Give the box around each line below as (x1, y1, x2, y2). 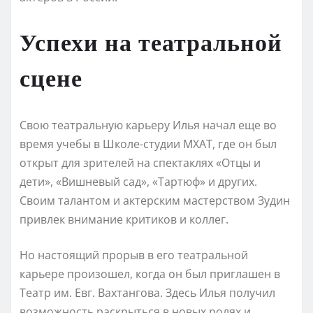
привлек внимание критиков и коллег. (20, 211, 228, 227)
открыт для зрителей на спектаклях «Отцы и (20, 154, 261, 170)
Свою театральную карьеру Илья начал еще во (20, 117, 277, 133)
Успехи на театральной (20, 26, 282, 56)
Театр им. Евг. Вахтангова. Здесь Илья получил (20, 284, 275, 300)
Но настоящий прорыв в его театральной (20, 247, 248, 263)
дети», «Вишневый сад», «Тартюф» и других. (20, 173, 257, 189)
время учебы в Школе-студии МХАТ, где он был (20, 136, 277, 152)
